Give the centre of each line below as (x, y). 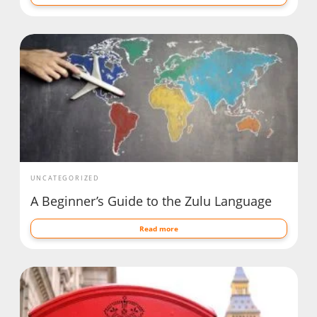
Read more (158, 228)
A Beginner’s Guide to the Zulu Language (151, 201)
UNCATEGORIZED (65, 178)
